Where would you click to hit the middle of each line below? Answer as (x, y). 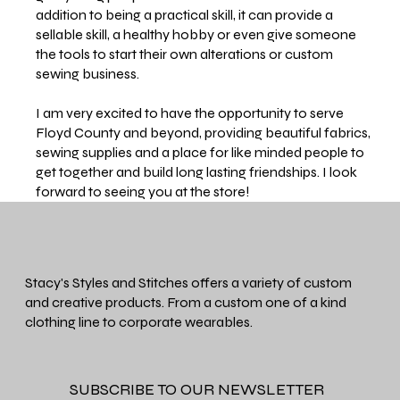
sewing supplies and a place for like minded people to (200, 153)
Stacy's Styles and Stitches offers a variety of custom (189, 283)
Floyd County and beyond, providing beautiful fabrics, (204, 133)
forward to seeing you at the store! (143, 192)
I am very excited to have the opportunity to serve (190, 113)
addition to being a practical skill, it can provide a (185, 15)
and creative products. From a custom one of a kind (186, 303)
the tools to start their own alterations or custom (185, 54)
